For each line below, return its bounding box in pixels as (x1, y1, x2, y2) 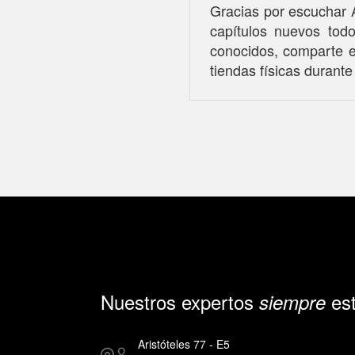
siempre (259, 288, 326, 316)
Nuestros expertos (101, 288, 259, 316)
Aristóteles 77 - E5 (138, 336, 230, 353)
